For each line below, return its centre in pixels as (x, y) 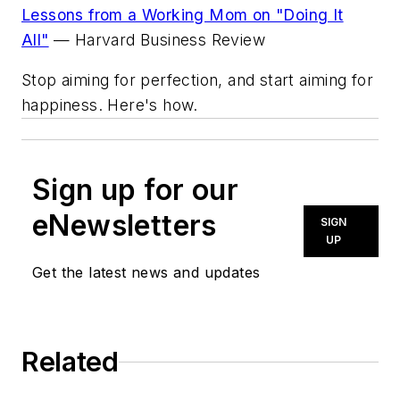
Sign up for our (135, 190)
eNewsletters (125, 226)
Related (70, 362)
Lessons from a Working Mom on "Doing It (183, 14)
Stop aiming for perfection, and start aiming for (198, 80)
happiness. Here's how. (110, 105)
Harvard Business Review (175, 39)
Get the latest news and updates (146, 273)
